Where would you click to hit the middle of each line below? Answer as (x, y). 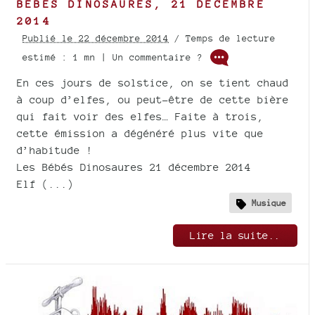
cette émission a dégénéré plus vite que (140, 134)
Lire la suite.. (235, 236)
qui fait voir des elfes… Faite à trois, (140, 117)
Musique (269, 203)
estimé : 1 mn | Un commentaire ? (115, 57)
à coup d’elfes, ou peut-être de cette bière (153, 100)
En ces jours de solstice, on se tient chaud (153, 83)
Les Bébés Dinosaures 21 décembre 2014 (134, 167)
